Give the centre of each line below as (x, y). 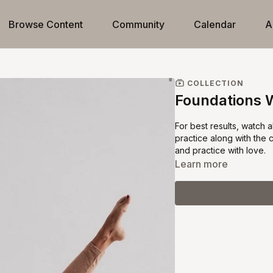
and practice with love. (221, 150)
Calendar (215, 24)
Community (138, 24)
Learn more (202, 164)
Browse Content (46, 24)
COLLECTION (214, 83)
